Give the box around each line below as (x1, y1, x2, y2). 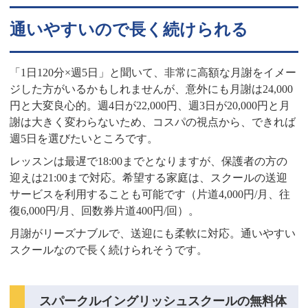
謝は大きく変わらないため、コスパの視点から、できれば (10, 116, 296, 129)
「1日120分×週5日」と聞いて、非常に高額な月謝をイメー (10, 67, 297, 79)
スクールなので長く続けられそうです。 (10, 244, 208, 256)
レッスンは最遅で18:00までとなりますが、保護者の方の (10, 155, 288, 168)
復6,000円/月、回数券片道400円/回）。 (10, 205, 200, 217)
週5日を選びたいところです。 (10, 133, 159, 145)
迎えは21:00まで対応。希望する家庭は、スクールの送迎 (10, 172, 288, 184)
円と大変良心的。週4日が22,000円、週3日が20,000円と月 (10, 100, 291, 112)
